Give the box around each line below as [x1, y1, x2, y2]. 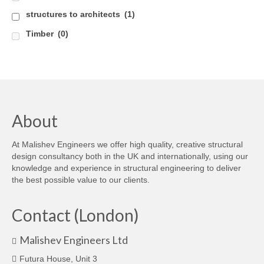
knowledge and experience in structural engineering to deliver [12, 163, 241, 173]
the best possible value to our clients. [12, 175, 150, 185]
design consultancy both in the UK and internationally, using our [12, 151, 248, 161]
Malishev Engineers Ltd [19, 233, 128, 247]
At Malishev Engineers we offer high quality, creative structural [12, 140, 243, 150]
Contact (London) [12, 205, 139, 226]
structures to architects [26, 9, 123, 19]
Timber [26, 29, 56, 39]
